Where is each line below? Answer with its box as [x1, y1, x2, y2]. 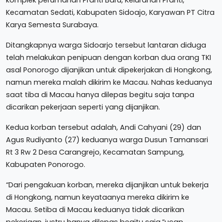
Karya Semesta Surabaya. [6, 19, 99, 30]
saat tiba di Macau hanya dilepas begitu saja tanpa [6, 89, 194, 100]
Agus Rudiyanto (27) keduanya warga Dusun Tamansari [6, 134, 208, 145]
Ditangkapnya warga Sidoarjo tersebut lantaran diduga [6, 40, 206, 50]
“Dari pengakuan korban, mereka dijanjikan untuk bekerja [6, 179, 209, 190]
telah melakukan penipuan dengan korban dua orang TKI [6, 52, 211, 62]
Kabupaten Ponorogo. [6, 159, 85, 169]
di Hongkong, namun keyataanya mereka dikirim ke [6, 192, 189, 202]
